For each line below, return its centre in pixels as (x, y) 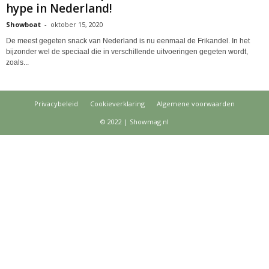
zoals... (17, 62)
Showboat (23, 24)
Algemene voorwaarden (196, 103)
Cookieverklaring (117, 103)
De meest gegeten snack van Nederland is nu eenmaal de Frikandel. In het (128, 41)
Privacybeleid (56, 103)
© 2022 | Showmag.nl (134, 121)
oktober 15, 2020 (77, 24)
